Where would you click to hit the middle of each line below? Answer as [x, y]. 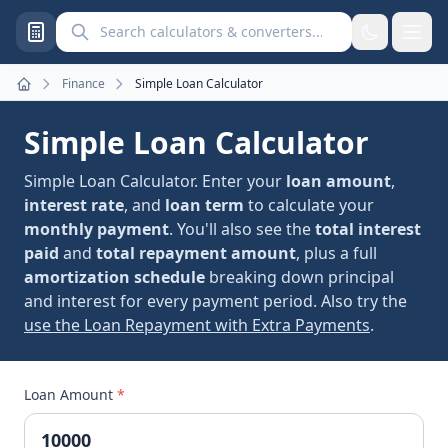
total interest [368, 229]
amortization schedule [114, 277]
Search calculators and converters [184, 23]
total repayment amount [196, 253]
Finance [83, 83]
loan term [204, 205]
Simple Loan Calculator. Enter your [155, 181]
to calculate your [309, 205]
